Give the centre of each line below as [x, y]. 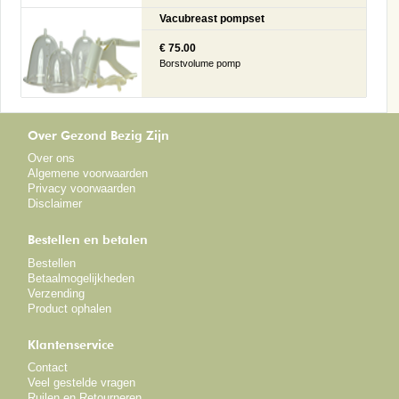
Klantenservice [71, 345]
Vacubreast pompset [212, 18]
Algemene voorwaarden [88, 174]
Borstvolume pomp [199, 64]
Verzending [57, 293]
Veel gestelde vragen [82, 383]
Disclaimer [55, 204]
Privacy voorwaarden [82, 189]
